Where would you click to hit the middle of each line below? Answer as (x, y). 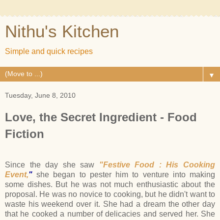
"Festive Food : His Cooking (157, 165)
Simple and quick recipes (49, 51)
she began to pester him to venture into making (124, 174)
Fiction (25, 134)
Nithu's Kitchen (62, 31)
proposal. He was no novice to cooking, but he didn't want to (110, 194)
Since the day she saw (52, 165)
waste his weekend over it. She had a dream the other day (110, 204)
